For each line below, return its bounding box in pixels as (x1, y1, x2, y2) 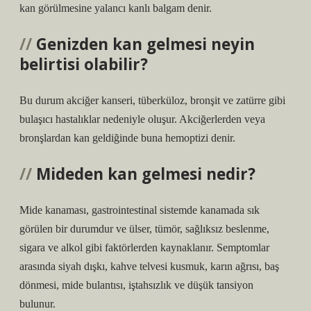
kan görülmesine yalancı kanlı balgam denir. (19, 2, 212, 14)
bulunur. (19, 298, 56, 310)
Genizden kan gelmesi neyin (36, 33, 255, 55)
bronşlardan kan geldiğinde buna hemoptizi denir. (19, 132, 235, 144)
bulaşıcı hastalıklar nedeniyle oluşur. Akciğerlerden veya (19, 113, 265, 125)
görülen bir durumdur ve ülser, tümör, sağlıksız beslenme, (19, 223, 269, 235)
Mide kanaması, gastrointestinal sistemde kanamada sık (19, 204, 260, 216)
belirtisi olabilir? (19, 53, 148, 75)
